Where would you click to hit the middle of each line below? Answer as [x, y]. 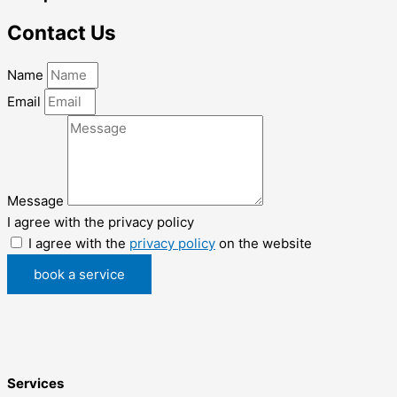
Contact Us [62, 33]
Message [37, 200]
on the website [264, 243]
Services [35, 383]
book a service [79, 274]
